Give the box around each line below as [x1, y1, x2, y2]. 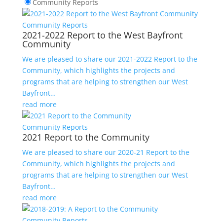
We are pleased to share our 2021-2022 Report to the [22, 54, 197, 64]
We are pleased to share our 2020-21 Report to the [22, 147, 189, 157]
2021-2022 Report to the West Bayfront [22, 29, 183, 41]
